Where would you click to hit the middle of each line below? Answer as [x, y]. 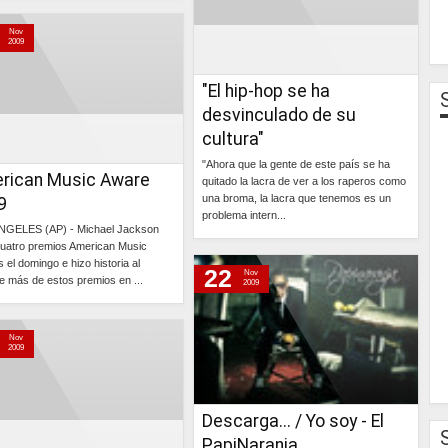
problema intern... [244, 215]
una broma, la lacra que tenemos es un [296, 198]
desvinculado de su [279, 115]
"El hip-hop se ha [266, 91]
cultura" [233, 139]
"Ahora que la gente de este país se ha [296, 164]
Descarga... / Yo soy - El [293, 421]
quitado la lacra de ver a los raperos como [304, 181]
